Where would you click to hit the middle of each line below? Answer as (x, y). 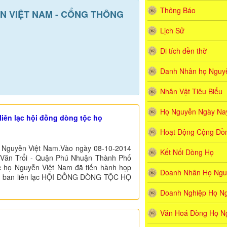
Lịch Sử (172, 30)
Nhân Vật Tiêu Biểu (191, 91)
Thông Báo (178, 10)
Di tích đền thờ (183, 51)
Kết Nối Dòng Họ (187, 152)
